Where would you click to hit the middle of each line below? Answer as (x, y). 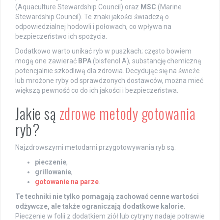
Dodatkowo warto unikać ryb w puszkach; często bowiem (103, 51)
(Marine (169, 7)
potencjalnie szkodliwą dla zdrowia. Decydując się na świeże (108, 70)
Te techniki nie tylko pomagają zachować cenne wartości (107, 196)
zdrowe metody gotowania (127, 113)
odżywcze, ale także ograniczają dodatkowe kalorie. (100, 206)
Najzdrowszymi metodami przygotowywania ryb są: (96, 147)
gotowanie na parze (67, 181)
